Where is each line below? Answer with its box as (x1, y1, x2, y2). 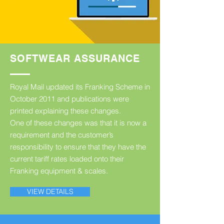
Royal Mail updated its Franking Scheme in (10, 82, 150, 92)
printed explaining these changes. (10, 106, 121, 116)
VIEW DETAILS (26, 187, 73, 196)
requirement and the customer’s (10, 130, 113, 140)
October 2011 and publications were (10, 94, 129, 104)
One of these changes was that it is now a (10, 118, 146, 128)
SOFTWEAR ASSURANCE (10, 52, 140, 65)
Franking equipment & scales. (10, 166, 108, 176)
